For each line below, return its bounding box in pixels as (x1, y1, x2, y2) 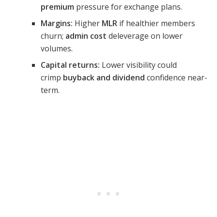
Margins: (40, 17, 73, 29)
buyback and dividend (62, 72, 145, 83)
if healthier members (117, 17, 195, 29)
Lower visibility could (99, 59, 177, 70)
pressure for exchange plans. (74, 1, 182, 12)
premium (40, 1, 74, 12)
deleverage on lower (106, 30, 183, 41)
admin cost (65, 30, 107, 41)
